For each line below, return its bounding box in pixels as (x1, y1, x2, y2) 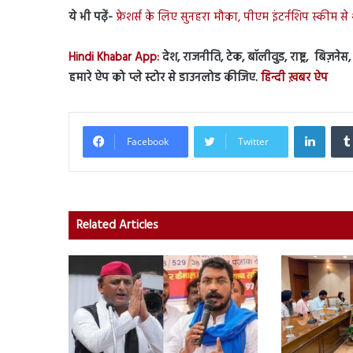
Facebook (127, 134, 169, 148)
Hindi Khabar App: (69, 47, 159, 67)
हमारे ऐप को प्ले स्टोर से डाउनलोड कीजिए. (69, 68, 258, 87)
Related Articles (76, 215, 158, 235)
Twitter (238, 134, 269, 148)
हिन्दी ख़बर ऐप (258, 68, 328, 87)
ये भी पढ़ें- (69, 7, 113, 27)
